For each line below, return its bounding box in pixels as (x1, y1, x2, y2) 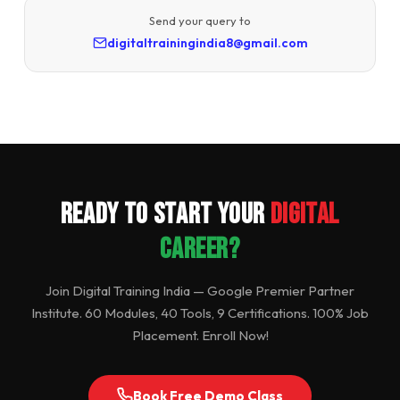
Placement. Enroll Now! (131, 326, 269, 344)
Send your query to (149, 12, 251, 28)
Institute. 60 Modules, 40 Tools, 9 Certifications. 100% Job (31, 304, 369, 321)
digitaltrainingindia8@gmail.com (106, 34, 308, 51)
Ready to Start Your (60, 196, 271, 232)
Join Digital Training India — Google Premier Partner (46, 281, 354, 299)
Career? (160, 231, 240, 267)
